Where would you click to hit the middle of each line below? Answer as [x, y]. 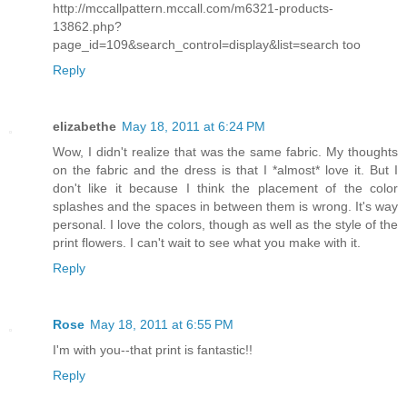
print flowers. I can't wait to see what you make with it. [207, 243]
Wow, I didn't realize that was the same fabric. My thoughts [225, 152]
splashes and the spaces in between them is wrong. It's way [225, 207]
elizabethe [84, 127]
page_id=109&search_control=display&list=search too [207, 45]
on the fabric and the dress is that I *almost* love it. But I [225, 170]
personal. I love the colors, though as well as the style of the [225, 225]
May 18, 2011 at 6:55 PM [162, 325]
